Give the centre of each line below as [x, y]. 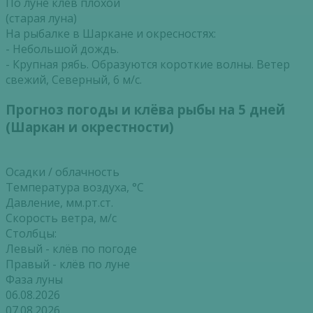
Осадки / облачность [63, 172]
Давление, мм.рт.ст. [59, 202]
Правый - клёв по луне [68, 264]
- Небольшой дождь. [62, 49]
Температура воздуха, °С [75, 187]
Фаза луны [34, 279]
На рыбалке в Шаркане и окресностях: [111, 34]
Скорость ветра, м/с [61, 218]
